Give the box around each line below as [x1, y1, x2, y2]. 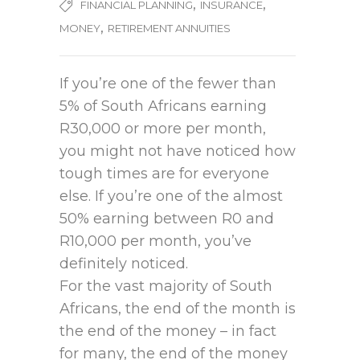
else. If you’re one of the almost [59, 187, 283, 206]
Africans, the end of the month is [59, 300, 296, 318]
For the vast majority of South [59, 277, 272, 296]
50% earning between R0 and [59, 210, 274, 228]
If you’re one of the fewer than [59, 75, 276, 93]
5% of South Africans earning [59, 97, 267, 116]
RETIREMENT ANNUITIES [108, 22, 231, 35]
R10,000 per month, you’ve [59, 232, 252, 251]
